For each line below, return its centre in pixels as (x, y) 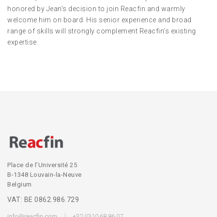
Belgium (20, 185)
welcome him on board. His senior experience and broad (100, 20)
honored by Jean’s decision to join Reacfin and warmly (96, 9)
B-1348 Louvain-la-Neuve (45, 175)
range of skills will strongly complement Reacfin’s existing (102, 31)
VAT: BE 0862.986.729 (43, 200)
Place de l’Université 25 (42, 165)
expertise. (23, 42)
